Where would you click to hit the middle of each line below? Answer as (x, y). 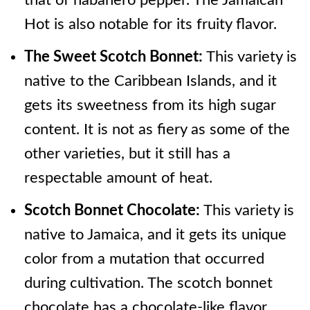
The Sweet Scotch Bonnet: (115, 57)
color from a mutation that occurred (144, 259)
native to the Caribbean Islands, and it (150, 81)
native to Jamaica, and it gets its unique (155, 235)
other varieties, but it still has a (127, 154)
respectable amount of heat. (118, 178)
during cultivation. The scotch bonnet (148, 283)
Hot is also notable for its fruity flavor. (150, 25)
